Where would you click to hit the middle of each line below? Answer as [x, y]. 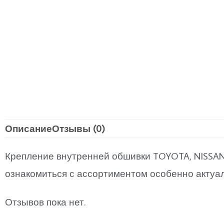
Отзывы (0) [78, 128]
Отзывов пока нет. [45, 202]
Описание [28, 128]
